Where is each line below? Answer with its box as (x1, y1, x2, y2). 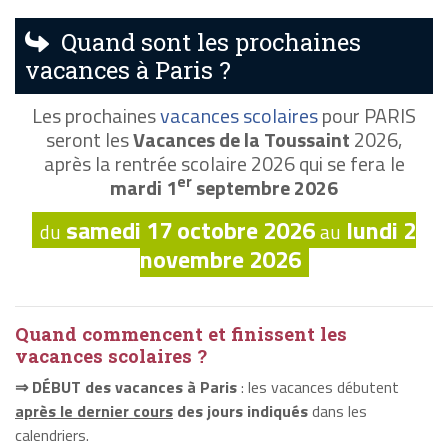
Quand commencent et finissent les (15, 321, 347, 346)
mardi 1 (110, 171, 177, 203)
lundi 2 (346, 211, 416, 248)
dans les (308, 398, 367, 423)
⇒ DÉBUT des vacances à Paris (15, 374, 237, 399)
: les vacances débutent (237, 374, 399, 399)
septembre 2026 (192, 171, 338, 203)
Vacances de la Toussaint (133, 123, 350, 155)
